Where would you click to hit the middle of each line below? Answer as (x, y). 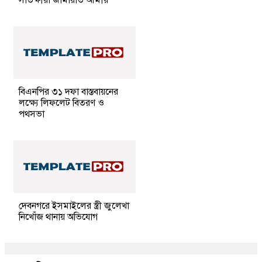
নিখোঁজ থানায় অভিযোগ (59, 217)
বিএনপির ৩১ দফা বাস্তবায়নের (68, 92)
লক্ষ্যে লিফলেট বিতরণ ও (61, 103)
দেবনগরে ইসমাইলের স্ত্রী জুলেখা (74, 206)
